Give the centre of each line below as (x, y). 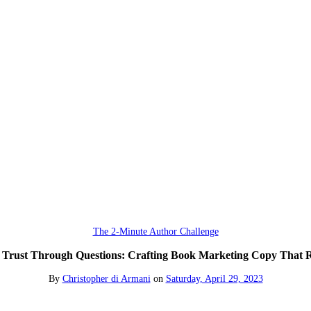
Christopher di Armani (106, 278)
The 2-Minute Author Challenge (155, 231)
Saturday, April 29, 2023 (214, 278)
